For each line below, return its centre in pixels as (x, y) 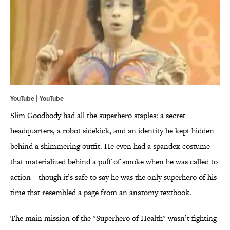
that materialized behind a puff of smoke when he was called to (114, 162)
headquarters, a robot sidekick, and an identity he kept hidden (112, 131)
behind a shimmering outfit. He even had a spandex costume (110, 146)
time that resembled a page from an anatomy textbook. (101, 193)
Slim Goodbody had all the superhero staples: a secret (98, 116)
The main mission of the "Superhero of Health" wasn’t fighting (113, 218)
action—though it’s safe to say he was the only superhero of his (113, 177)
